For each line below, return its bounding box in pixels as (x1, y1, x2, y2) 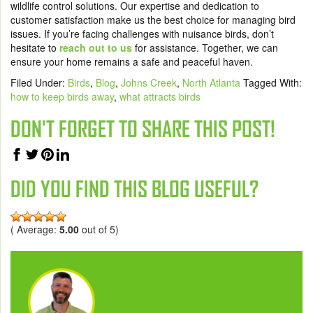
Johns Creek (121, 75, 177, 89)
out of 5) (79, 222, 119, 237)
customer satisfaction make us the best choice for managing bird (10, 13, 296, 27)
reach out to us (59, 41, 132, 54)
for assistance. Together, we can (132, 41, 278, 54)
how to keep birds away (10, 89, 114, 103)
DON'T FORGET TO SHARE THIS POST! (10, 117, 275, 141)
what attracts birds (119, 89, 201, 103)
